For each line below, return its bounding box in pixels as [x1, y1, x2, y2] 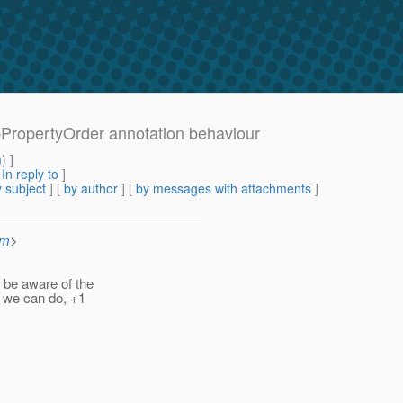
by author [64, 179, 118, 198]
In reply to [2, 165, 58, 184]
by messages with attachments [136, 179, 311, 198]
